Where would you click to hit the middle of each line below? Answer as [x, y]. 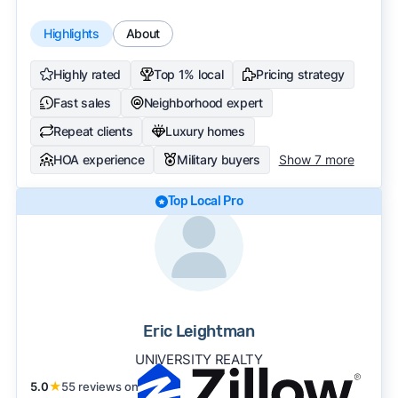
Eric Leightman [199, 331]
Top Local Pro [205, 201]
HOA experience [99, 159]
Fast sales [82, 102]
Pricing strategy [301, 74]
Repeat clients [93, 131]
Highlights [71, 33]
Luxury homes [205, 131]
